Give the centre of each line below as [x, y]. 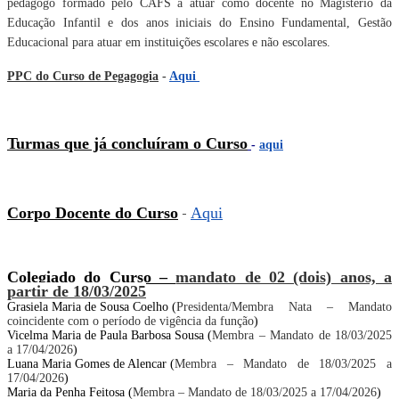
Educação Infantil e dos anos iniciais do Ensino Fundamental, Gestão [199, 23]
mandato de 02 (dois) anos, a [284, 277]
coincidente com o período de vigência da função [130, 321]
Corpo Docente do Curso [93, 213]
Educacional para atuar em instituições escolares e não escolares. [169, 42]
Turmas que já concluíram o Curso [127, 143]
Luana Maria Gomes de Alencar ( [91, 364]
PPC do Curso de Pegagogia [83, 76]
